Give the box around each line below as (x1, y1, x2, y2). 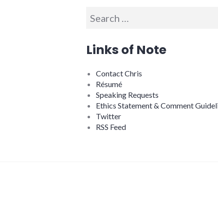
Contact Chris (96, 68, 142, 78)
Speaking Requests (96, 90, 159, 99)
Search (86, 8, 115, 20)
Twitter (96, 111, 121, 121)
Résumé (96, 79, 122, 89)
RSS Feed (96, 122, 126, 131)
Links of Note (86, 41, 166, 59)
